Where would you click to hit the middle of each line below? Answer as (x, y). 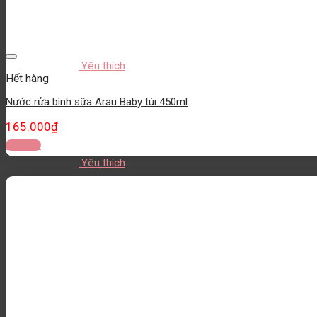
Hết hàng (27, 78)
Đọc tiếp (23, 145)
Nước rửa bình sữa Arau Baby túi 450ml (97, 102)
